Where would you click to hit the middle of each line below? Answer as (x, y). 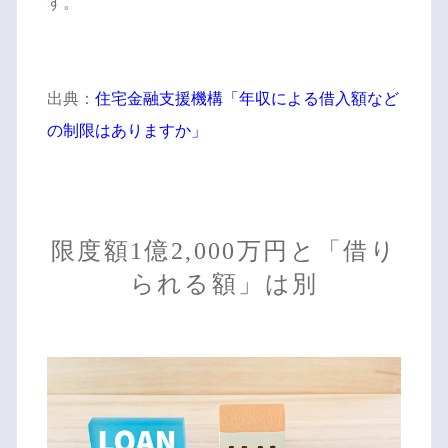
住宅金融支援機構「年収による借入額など (246, 99)
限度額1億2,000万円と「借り (224, 251)
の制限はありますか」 (126, 131)
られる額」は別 (224, 284)
